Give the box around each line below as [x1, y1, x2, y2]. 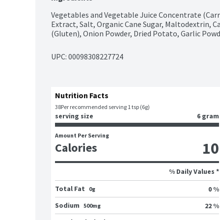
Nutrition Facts [55, 90, 109, 101]
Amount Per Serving [55, 132, 109, 139]
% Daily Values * [169, 167, 219, 176]
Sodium [55, 201, 80, 210]
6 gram [197, 111, 219, 121]
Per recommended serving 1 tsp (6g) [61, 103, 150, 111]
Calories [55, 140, 97, 156]
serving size [55, 111, 93, 121]
